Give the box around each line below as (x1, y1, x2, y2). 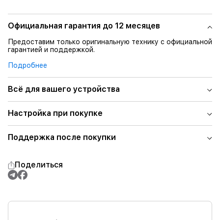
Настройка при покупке (8, 109, 103, 118)
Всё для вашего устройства (8, 84, 120, 94)
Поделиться (15, 160, 63, 169)
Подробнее (8, 61, 47, 69)
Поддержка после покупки (8, 133, 116, 142)
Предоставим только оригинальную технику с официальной (8, 38, 212, 46)
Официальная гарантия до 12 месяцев (8, 21, 160, 30)
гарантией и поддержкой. (8, 46, 95, 54)
